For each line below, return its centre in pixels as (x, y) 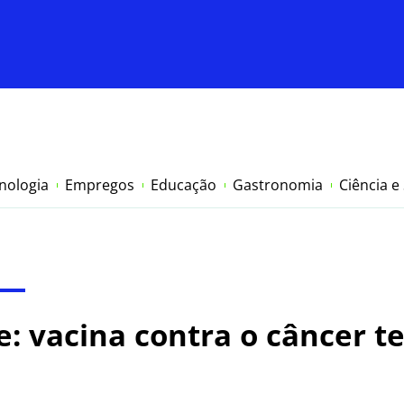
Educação (184, 185)
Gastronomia (278, 185)
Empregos (100, 185)
